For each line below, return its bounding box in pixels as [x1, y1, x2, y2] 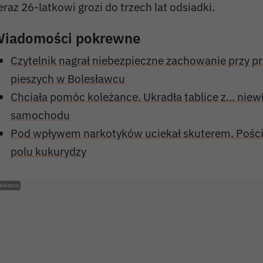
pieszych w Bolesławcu [11, 70, 125, 86]
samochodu [11, 107, 70, 122]
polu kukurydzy [11, 143, 86, 159]
